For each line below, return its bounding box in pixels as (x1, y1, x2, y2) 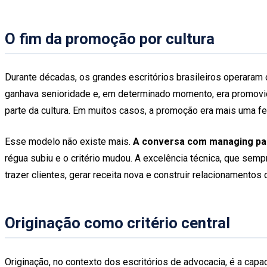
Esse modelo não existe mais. (5, 136, 133, 148)
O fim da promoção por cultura (5, 30, 215, 48)
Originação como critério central (5, 214, 230, 232)
